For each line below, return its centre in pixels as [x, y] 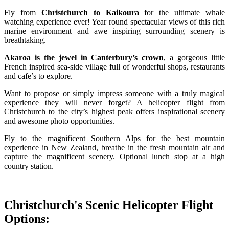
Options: [27, 219]
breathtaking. [26, 40]
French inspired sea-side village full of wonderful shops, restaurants [114, 66]
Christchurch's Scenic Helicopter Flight [109, 205]
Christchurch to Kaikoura [90, 12]
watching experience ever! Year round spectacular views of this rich [114, 21]
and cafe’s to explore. [39, 76]
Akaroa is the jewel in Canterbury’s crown [84, 57]
